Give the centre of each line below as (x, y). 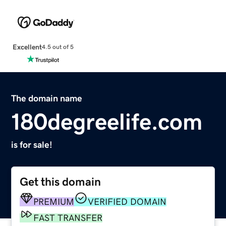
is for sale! (32, 145)
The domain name (47, 98)
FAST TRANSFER (68, 218)
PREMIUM (54, 202)
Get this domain (61, 182)
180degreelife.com (107, 121)
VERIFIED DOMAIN (127, 202)
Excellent (27, 47)
